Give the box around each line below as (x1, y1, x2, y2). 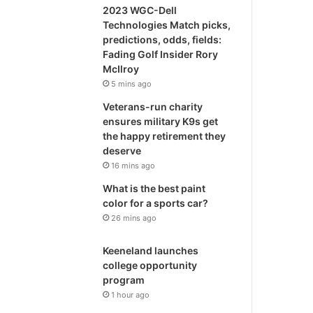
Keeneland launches (103, 245, 199, 256)
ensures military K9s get (103, 115, 219, 127)
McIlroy (103, 63, 140, 75)
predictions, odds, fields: (103, 34, 222, 45)
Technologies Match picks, (103, 19, 231, 31)
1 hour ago (111, 290, 150, 300)
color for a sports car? (103, 197, 209, 209)
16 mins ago (111, 161, 156, 170)
